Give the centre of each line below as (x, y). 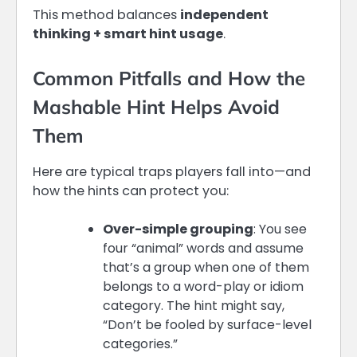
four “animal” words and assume (203, 248)
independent (224, 15)
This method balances (106, 15)
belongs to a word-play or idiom (203, 286)
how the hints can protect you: (131, 190)
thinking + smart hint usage (128, 34)
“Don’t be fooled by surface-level (207, 324)
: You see (280, 229)
